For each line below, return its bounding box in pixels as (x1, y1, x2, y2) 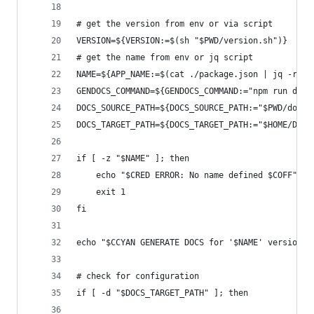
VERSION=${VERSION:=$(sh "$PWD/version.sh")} (76, 36, 287, 46)
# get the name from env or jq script (76, 53, 253, 62)
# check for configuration (76, 271, 199, 281)
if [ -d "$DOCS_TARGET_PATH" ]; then (76, 288, 248, 298)
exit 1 (76, 187, 125, 197)
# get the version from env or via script (76, 19, 273, 29)
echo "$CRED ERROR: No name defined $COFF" (76, 170, 297, 180)
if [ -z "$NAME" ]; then (76, 153, 189, 163)
